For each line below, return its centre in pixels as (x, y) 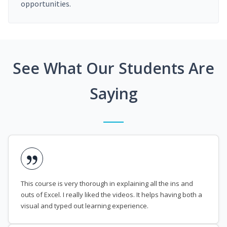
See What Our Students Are (113, 68)
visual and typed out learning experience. (85, 206)
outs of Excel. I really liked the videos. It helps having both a (111, 195)
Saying (113, 94)
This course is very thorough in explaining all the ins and (107, 184)
